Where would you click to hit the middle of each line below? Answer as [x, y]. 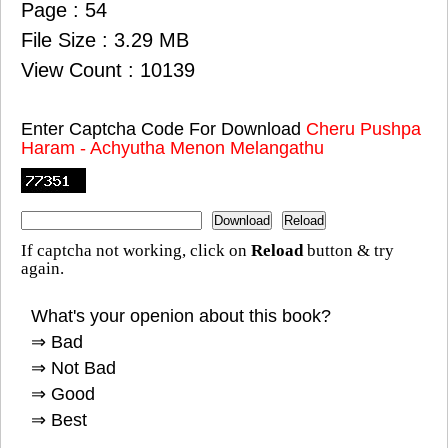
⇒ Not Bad [73, 368]
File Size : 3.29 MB [105, 40]
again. [42, 269]
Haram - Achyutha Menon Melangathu [172, 148]
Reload [277, 251]
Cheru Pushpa [363, 129]
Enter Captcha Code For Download [163, 129]
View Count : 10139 [108, 70]
